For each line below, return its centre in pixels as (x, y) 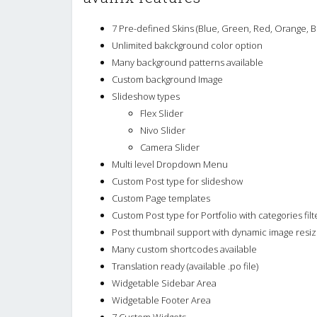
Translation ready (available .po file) (185, 266)
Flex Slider (162, 113)
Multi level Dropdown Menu (170, 164)
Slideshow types (146, 96)
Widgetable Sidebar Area (164, 283)
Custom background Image (167, 79)
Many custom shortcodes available (184, 249)
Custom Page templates (161, 198)
